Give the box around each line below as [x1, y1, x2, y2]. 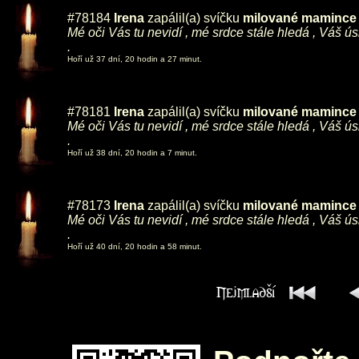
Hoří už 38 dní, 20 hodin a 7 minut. [67, 148, 197, 157]
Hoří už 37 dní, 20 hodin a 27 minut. [67, 54, 202, 63]
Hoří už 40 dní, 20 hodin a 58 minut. [67, 242, 202, 251]
